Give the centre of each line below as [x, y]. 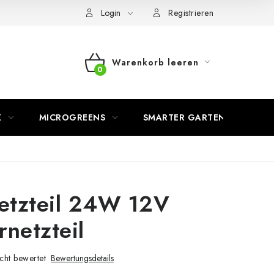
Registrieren [191, 13]
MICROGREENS [72, 117]
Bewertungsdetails [82, 258]
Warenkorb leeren [155, 62]
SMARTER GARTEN [184, 117]
